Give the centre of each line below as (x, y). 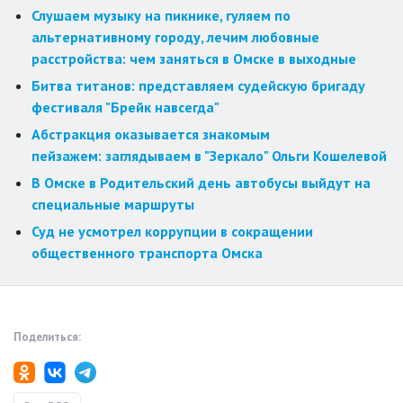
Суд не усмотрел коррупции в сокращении (172, 232)
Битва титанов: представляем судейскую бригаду (198, 86)
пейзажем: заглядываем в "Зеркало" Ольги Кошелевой (209, 156)
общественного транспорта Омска (147, 253)
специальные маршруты (113, 205)
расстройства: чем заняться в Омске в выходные (194, 59)
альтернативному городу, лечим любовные (175, 37)
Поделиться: (47, 337)
